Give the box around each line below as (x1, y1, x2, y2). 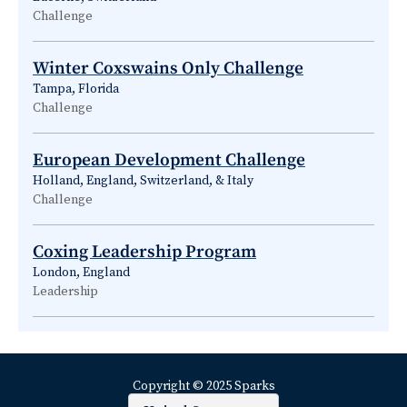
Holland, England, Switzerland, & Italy (33, 173, 253, 190)
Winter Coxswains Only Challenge (33, 57, 303, 80)
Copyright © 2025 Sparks (132, 378, 275, 395)
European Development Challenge (33, 149, 305, 172)
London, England (33, 264, 130, 282)
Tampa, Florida (33, 81, 119, 98)
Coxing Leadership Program (33, 241, 256, 263)
